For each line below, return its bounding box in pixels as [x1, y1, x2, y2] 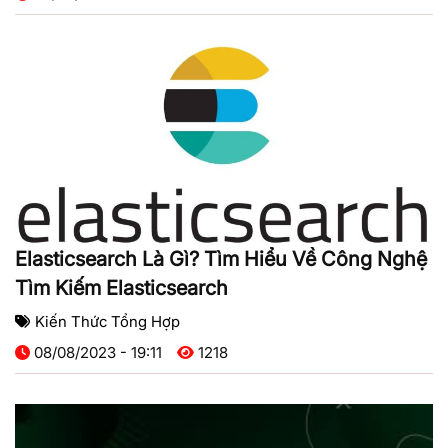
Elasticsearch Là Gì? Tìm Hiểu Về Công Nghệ [15, 247, 427, 272]
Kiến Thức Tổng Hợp [35, 312, 180, 332]
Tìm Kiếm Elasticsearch [15, 276, 228, 301]
